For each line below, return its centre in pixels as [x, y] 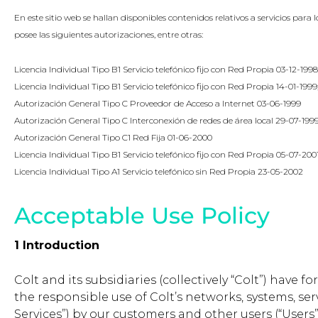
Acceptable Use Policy [142, 216]
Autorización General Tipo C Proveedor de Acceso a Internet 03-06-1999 [158, 104]
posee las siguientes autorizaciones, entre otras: [109, 35]
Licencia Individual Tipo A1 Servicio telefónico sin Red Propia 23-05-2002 [159, 172]
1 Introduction [57, 246]
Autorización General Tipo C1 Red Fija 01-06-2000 [113, 138]
